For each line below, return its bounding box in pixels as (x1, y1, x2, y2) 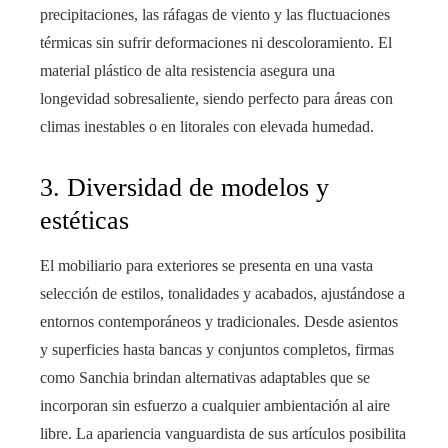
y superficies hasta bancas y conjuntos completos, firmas (40, 341, 394, 359)
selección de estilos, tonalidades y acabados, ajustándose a (40, 285, 405, 303)
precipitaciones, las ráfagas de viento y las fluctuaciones (40, 6, 390, 24)
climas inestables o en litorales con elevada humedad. (40, 118, 374, 136)
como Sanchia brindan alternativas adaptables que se (40, 369, 370, 387)
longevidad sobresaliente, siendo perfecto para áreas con (40, 90, 393, 108)
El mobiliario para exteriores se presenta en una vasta (40, 257, 373, 275)
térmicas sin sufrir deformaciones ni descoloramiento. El (40, 34, 392, 52)
